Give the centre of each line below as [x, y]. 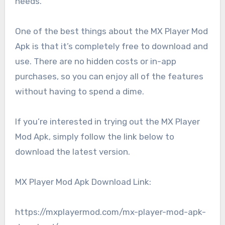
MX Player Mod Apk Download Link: [83, 182]
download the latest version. [72, 151]
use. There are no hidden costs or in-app [95, 61]
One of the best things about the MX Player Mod [111, 31]
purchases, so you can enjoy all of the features [109, 76]
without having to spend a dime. [79, 91]
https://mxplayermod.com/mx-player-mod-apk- [110, 212]
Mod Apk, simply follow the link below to [94, 136]
